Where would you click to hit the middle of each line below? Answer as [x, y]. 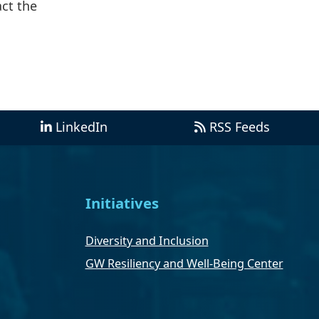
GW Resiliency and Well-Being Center [184, 264]
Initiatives [122, 203]
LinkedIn [81, 126]
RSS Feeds [240, 126]
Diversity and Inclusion [147, 241]
